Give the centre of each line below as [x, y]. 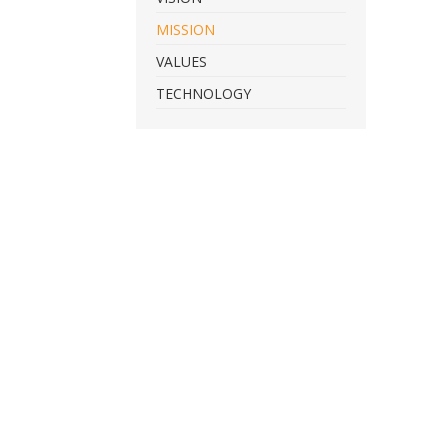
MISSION [185, 29]
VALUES [181, 61]
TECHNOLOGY [203, 93]
